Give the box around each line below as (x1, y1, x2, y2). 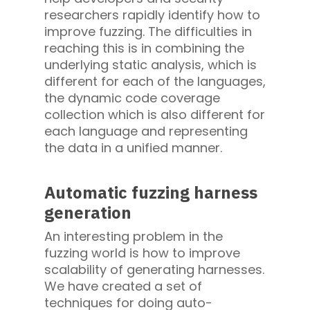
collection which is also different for (44, 106, 265, 124)
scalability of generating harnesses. (44, 261, 264, 279)
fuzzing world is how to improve (44, 244, 240, 262)
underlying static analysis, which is (44, 56, 257, 74)
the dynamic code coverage (44, 89, 220, 107)
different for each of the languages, (44, 73, 266, 91)
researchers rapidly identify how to (44, 6, 260, 24)
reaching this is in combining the (44, 39, 244, 57)
